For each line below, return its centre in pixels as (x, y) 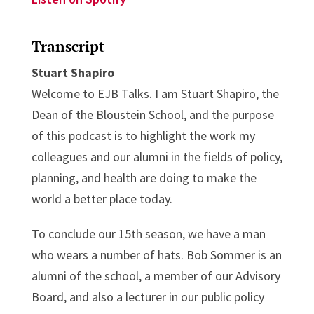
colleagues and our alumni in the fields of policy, (157, 156)
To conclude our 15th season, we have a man (148, 233)
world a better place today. (102, 198)
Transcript (68, 46)
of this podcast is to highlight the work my (143, 135)
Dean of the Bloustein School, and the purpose (152, 114)
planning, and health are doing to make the (144, 177)
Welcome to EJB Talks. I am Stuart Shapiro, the (155, 93)
